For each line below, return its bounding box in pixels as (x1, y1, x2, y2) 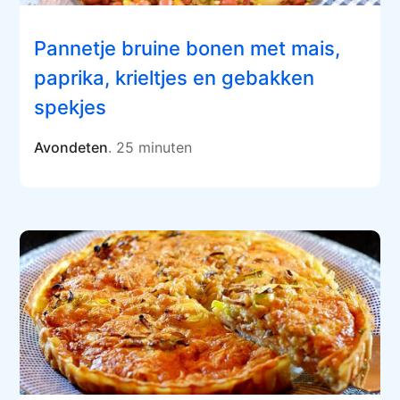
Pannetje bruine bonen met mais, (34, 36, 341, 60)
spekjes (34, 95, 107, 119)
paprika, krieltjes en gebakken (34, 65, 315, 89)
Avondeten (34, 137, 109, 156)
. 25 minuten (108, 137, 193, 156)
